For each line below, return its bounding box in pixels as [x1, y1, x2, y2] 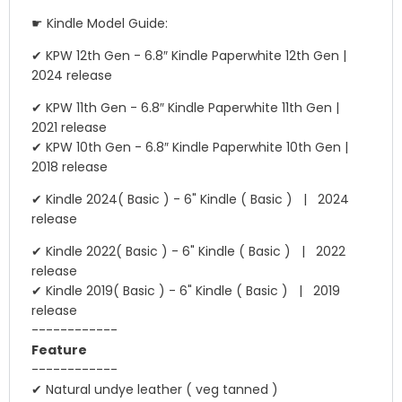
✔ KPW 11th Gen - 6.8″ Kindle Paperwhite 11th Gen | [31, 99, 346, 117]
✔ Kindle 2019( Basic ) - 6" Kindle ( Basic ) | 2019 [31, 282, 340, 300]
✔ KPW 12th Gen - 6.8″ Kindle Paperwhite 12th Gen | [31, 47, 354, 65]
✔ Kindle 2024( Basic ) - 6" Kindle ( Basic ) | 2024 [31, 190, 349, 208]
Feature [31, 341, 87, 359]
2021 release [31, 118, 107, 136]
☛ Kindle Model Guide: [31, 14, 168, 32]
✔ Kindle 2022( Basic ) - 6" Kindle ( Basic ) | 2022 [31, 242, 345, 260]
